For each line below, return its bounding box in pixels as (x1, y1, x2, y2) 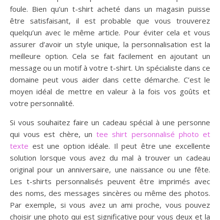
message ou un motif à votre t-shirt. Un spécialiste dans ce (10, 63, 210, 73)
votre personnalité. (10, 98, 74, 108)
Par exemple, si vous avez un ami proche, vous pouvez (10, 200, 210, 210)
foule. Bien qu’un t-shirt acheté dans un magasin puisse (10, 4, 210, 14)
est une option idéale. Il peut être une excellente (28, 141, 210, 151)
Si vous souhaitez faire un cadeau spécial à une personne (10, 117, 210, 127)
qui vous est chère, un (10, 129, 97, 139)
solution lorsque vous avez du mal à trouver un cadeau (10, 153, 210, 163)
